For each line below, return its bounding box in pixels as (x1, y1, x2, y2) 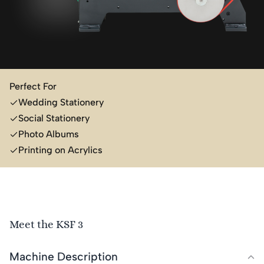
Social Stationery (18, 112, 90, 124)
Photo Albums (18, 128, 79, 140)
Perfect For (9, 80, 57, 92)
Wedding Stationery (18, 96, 104, 108)
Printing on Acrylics (18, 144, 103, 156)
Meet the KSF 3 (9, 217, 83, 230)
